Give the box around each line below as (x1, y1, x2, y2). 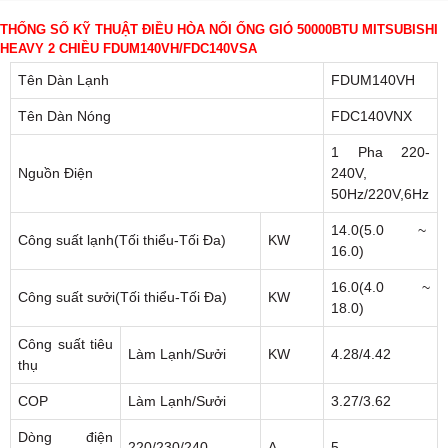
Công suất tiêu (18, 336, 113, 353)
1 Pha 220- (331, 144, 430, 161)
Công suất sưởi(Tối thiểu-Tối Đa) (18, 289, 227, 306)
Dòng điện (18, 429, 113, 446)
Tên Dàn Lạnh (18, 72, 109, 89)
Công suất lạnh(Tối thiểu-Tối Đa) (18, 232, 226, 249)
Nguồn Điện (18, 165, 93, 182)
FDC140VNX (331, 108, 412, 125)
